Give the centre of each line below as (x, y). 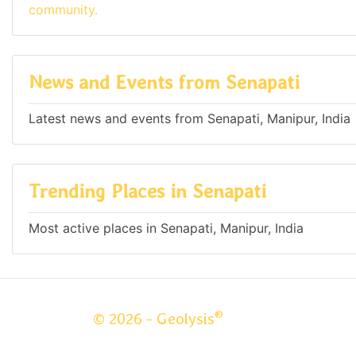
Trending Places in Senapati (147, 192)
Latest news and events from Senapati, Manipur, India (190, 119)
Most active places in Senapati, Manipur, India (166, 228)
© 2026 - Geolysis (154, 319)
